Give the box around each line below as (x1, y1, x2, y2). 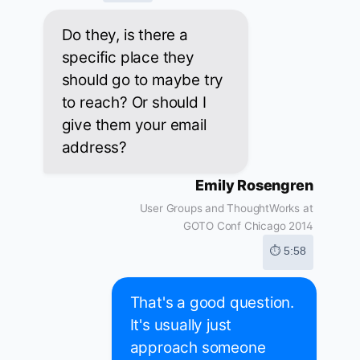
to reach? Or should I (61, 93, 207, 112)
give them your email (61, 116, 207, 135)
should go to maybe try (61, 71, 224, 90)
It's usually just (129, 316, 232, 335)
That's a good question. (129, 293, 294, 313)
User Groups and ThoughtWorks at (139, 202, 313, 215)
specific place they (61, 48, 194, 67)
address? (61, 138, 127, 157)
